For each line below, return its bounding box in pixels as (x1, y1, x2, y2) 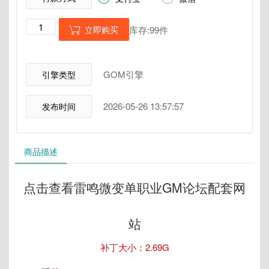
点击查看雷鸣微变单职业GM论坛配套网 (23, 178, 246, 197)
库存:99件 (129, 23, 168, 37)
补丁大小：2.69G (100, 241, 169, 254)
